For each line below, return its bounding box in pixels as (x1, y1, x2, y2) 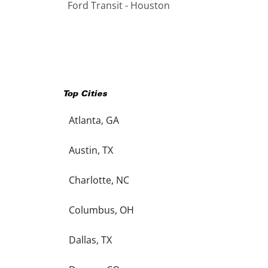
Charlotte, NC (68, 173, 129, 187)
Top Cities (62, 90, 107, 99)
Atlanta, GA (68, 113, 119, 127)
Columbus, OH (68, 203, 134, 217)
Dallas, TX (68, 233, 112, 246)
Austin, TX (68, 143, 113, 157)
